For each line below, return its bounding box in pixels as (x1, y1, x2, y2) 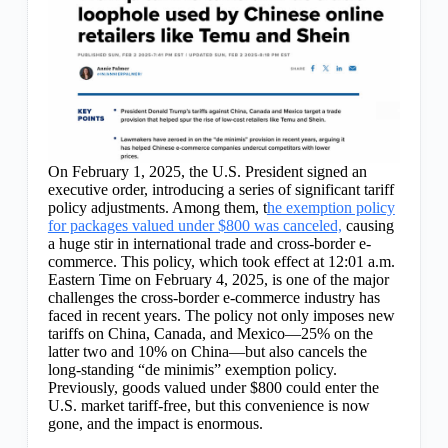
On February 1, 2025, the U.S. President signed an (47, 163, 367, 180)
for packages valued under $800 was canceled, (47, 217, 342, 234)
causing (341, 217, 394, 234)
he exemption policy (266, 199, 395, 216)
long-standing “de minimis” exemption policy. (47, 361, 337, 378)
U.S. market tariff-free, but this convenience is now (47, 397, 370, 414)
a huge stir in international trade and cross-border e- (47, 235, 371, 252)
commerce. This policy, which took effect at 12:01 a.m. (47, 253, 395, 270)
